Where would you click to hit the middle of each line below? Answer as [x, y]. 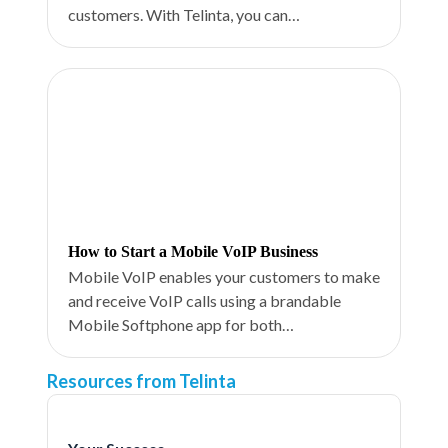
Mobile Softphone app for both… [180, 324]
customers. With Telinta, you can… [183, 14]
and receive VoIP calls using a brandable [204, 300]
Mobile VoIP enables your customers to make [223, 276]
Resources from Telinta [141, 381]
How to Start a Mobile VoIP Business [192, 251]
